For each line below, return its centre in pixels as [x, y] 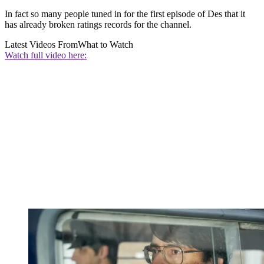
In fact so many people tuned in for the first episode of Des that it [125, 14]
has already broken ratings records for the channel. [98, 25]
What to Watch [105, 45]
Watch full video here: [46, 55]
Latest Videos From [41, 45]
